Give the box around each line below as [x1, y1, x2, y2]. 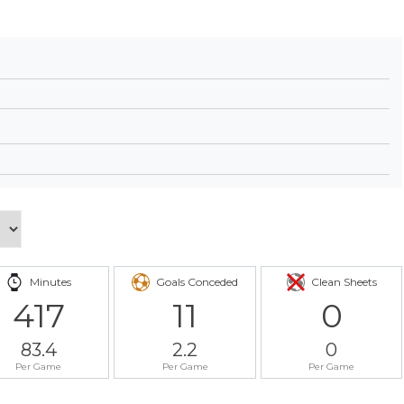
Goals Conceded [156, 275, 239, 289]
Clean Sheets [310, 275, 377, 289]
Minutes [30, 275, 72, 289]
